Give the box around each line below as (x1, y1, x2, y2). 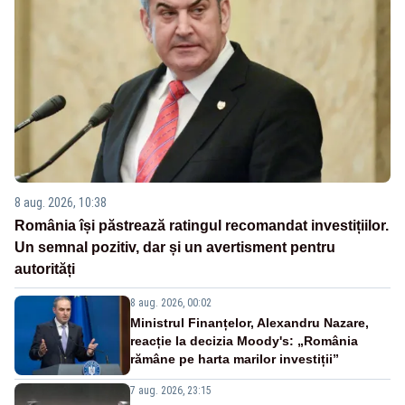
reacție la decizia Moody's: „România (130, 333, 358, 348)
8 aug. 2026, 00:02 (130, 296, 212, 309)
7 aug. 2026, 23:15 (130, 383, 212, 397)
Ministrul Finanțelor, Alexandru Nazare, (130, 315, 369, 330)
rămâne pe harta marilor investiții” (130, 351, 339, 366)
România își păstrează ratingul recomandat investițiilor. (14, 217, 389, 233)
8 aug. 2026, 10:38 (14, 194, 107, 210)
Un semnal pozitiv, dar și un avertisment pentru (14, 239, 335, 255)
